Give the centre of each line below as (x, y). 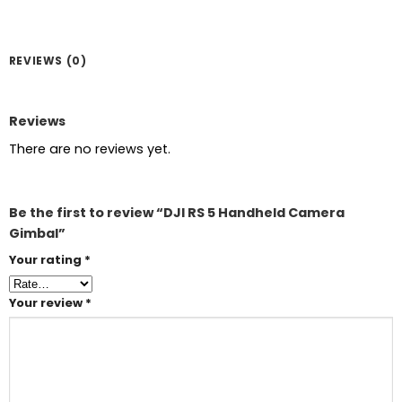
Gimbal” (37, 234)
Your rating (46, 259)
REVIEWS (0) (48, 60)
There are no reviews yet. (89, 149)
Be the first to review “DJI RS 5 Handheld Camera (176, 213)
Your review (47, 302)
